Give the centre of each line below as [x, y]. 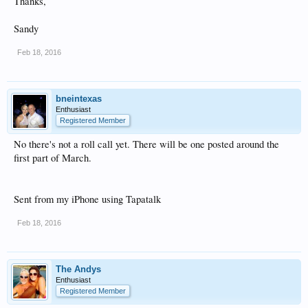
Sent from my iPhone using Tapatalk [87, 199]
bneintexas [79, 99]
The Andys [78, 269]
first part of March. [53, 158]
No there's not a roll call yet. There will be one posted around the [146, 144]
